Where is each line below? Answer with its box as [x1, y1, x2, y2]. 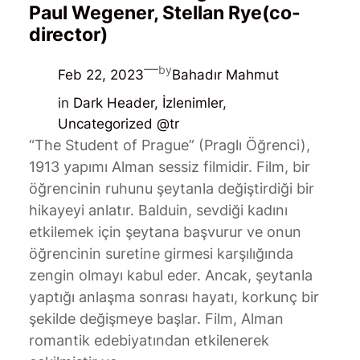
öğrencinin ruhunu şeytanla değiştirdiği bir [28, 180, 314, 198]
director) [28, 22, 108, 46]
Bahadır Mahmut [171, 67, 279, 84]
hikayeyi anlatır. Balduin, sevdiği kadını [28, 202, 288, 219]
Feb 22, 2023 [57, 67, 144, 84]
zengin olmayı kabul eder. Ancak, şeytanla [28, 267, 313, 284]
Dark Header [72, 95, 154, 112]
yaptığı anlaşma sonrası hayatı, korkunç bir [28, 288, 319, 306]
